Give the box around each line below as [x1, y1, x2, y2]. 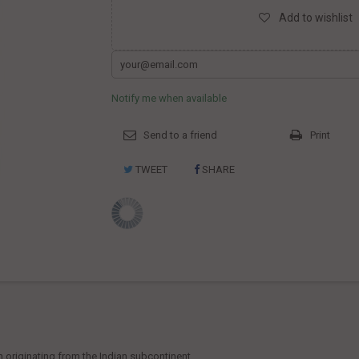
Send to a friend [143, 129, 217, 141]
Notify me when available [111, 92, 227, 104]
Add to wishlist [276, 11, 353, 24]
